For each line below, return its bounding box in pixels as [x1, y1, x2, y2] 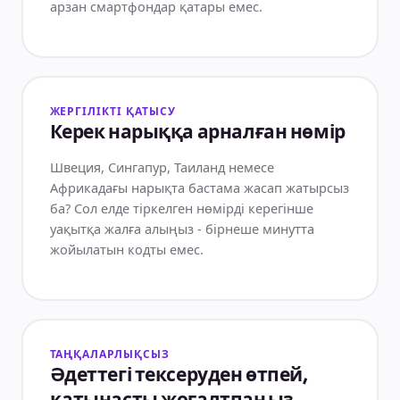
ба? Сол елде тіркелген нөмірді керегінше [49, 198, 313, 217]
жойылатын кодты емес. [49, 239, 204, 258]
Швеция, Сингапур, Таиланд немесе [49, 157, 274, 176]
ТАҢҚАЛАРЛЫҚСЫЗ [49, 346, 170, 362]
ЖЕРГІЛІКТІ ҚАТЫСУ [49, 104, 176, 119]
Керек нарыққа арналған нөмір [49, 121, 346, 144]
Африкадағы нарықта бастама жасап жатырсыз [49, 178, 349, 196]
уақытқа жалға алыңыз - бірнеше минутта [49, 219, 314, 237]
